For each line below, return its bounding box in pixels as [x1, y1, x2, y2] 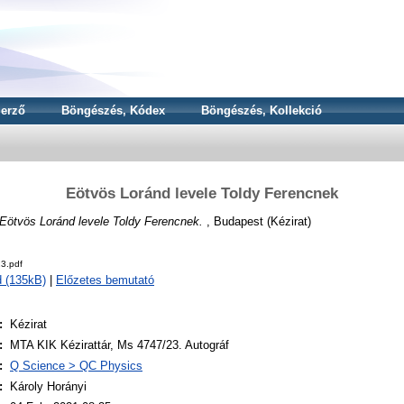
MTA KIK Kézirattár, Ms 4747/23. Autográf [10, 338, 229, 353]
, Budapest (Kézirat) [203, 214, 311, 228]
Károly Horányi [10, 380, 87, 394]
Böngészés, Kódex [61, 104, 165, 117]
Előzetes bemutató [56, 273, 154, 288]
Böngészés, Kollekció [201, 104, 322, 117]
